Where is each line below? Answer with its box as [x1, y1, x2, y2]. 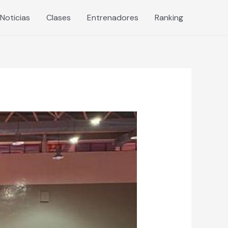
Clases [46, 12, 71, 23]
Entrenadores [87, 12, 138, 23]
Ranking [155, 12, 183, 23]
